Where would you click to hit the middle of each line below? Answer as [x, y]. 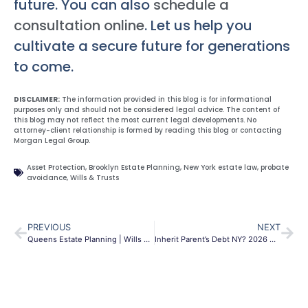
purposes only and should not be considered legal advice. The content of [147, 109]
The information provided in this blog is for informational [166, 99]
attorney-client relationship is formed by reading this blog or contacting [148, 130]
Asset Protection [56, 168]
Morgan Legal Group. [52, 140]
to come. [44, 67]
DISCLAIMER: [37, 99]
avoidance [47, 178]
